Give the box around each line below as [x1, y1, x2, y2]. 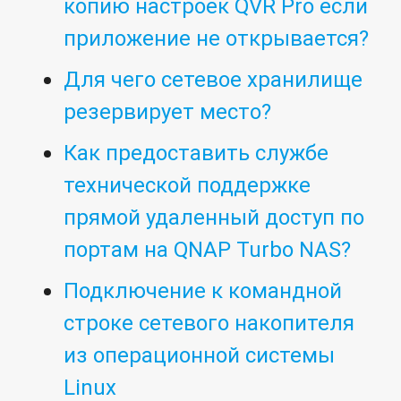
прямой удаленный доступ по [64, 204, 365, 231]
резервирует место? [64, 98, 272, 125]
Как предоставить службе [64, 140, 329, 166]
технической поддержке [64, 172, 311, 199]
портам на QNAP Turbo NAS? [64, 236, 352, 263]
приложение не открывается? [64, 25, 370, 52]
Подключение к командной [64, 277, 343, 304]
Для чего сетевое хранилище [64, 66, 363, 93]
